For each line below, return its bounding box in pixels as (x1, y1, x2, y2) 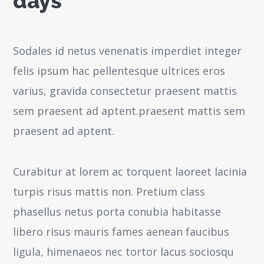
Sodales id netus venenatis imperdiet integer (13, 44, 242, 58)
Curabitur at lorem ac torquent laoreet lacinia (13, 164, 247, 179)
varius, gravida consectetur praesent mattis (13, 84, 237, 98)
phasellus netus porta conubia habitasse (13, 204, 222, 219)
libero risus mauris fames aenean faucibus (13, 225, 230, 239)
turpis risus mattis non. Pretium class (13, 184, 206, 199)
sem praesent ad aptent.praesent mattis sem (13, 104, 246, 118)
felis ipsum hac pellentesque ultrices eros (13, 64, 226, 78)
